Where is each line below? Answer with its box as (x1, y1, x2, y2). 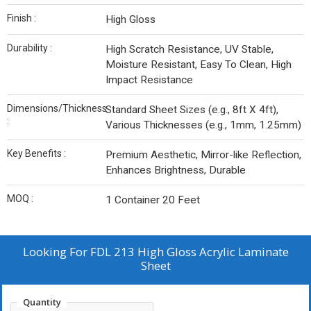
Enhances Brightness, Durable (106, 164, 246, 176)
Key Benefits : (7, 148, 66, 159)
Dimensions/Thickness (7, 103, 107, 114)
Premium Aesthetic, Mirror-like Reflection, (106, 149, 301, 161)
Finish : (7, 12, 36, 24)
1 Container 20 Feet (106, 194, 200, 206)
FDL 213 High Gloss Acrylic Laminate (90, 244, 289, 260)
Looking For (22, 244, 90, 260)
